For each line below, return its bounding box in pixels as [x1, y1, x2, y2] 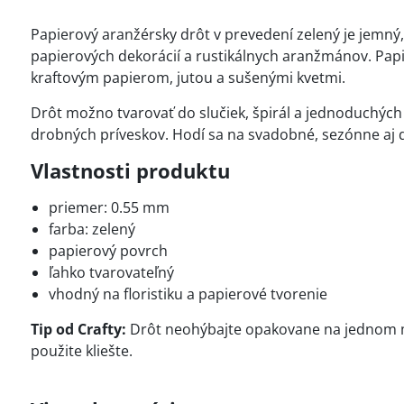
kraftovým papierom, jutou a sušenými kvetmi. [30, 68, 345, 87]
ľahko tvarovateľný [48, 262, 174, 282]
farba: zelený [48, 219, 135, 239]
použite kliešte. [30, 341, 133, 361]
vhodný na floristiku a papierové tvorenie [48, 284, 327, 304]
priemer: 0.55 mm [48, 197, 170, 217]
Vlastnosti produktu [30, 157, 230, 184]
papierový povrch [48, 241, 168, 261]
